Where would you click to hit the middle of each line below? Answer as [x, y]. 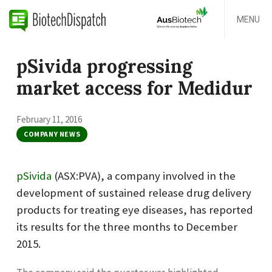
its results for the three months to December [127, 226]
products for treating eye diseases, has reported [135, 209]
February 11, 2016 [49, 119]
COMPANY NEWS [52, 134]
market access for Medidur [134, 88]
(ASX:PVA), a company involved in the [144, 175]
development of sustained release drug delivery [134, 192]
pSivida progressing [104, 66]
